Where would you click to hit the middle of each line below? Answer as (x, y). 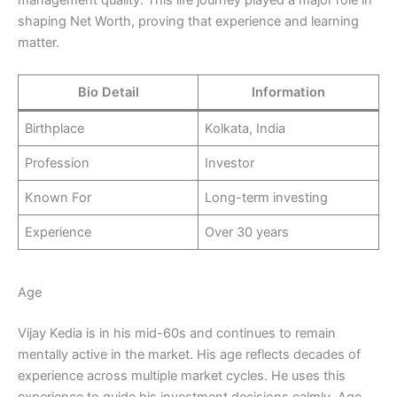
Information (288, 92)
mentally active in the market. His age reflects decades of (189, 355)
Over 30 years (247, 232)
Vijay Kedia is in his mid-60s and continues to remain (177, 334)
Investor (230, 163)
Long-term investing (267, 197)
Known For (58, 197)
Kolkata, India (245, 128)
